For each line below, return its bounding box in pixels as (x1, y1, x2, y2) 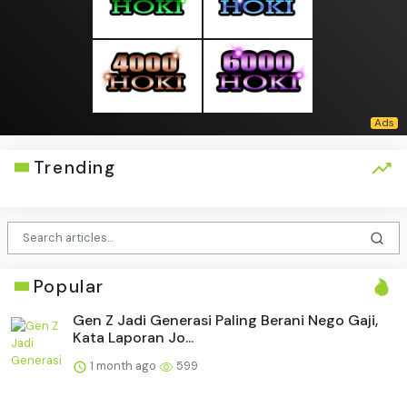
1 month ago (87, 357, 159, 373)
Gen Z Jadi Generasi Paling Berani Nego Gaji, (73, 310, 378, 330)
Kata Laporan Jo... (73, 327, 194, 347)
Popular (33, 274, 104, 298)
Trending (33, 155, 116, 179)
